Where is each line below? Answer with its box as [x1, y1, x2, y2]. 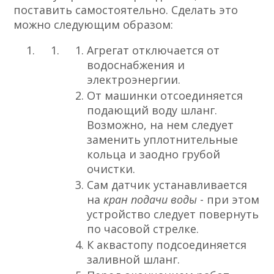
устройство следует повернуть [87, 207, 259, 222]
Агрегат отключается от [87, 43, 220, 58]
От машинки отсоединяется [87, 88, 243, 103]
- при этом [200, 192, 260, 207]
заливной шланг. [87, 252, 180, 267]
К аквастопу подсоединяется [87, 237, 247, 253]
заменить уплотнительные [87, 132, 239, 147]
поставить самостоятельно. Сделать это [13, 2, 239, 18]
